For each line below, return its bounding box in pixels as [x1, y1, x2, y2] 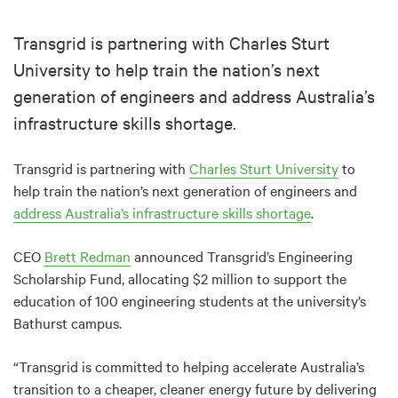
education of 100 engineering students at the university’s [13, 291, 366, 311]
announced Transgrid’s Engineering [131, 246, 353, 267]
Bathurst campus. [13, 313, 122, 333]
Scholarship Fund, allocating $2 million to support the [13, 268, 346, 289]
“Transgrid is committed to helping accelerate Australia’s [13, 356, 364, 377]
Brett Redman [44, 246, 131, 267]
